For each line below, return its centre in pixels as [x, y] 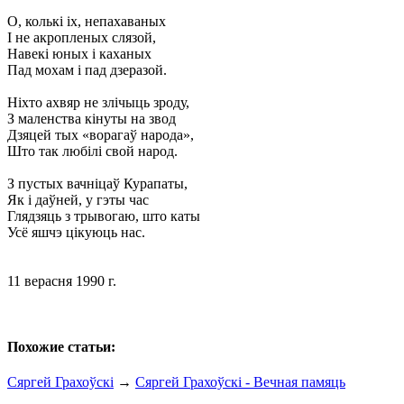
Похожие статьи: [61, 347]
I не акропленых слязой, [82, 37]
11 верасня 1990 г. [62, 280]
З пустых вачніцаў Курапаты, [97, 183]
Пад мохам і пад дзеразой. [87, 69]
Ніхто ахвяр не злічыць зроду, [98, 102]
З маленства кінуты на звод [92, 118]
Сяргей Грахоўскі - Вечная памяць [240, 382]
